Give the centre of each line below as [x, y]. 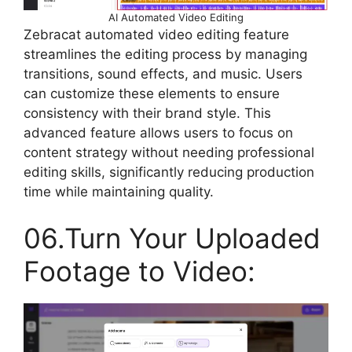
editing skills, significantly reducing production [169, 172]
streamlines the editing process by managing [165, 54]
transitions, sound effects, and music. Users [163, 73]
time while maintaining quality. [119, 191]
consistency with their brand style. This [147, 113]
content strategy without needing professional [169, 152]
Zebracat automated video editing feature [156, 34]
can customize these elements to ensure [152, 93]
